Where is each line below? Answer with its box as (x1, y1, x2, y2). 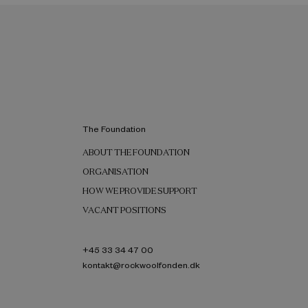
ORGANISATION (82, 166, 149, 177)
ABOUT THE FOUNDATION (82, 147, 190, 158)
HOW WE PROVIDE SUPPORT (82, 186, 198, 197)
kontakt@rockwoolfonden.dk (82, 259, 201, 271)
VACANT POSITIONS (82, 205, 167, 216)
